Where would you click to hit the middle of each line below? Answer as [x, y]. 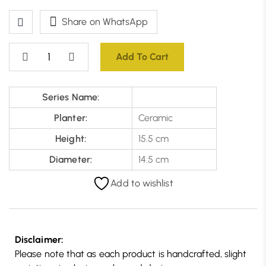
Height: [71, 138]
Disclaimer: [40, 239]
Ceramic [156, 118]
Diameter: [71, 159]
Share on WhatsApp [105, 21]
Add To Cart [142, 56]
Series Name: [71, 97]
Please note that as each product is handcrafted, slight [131, 254]
